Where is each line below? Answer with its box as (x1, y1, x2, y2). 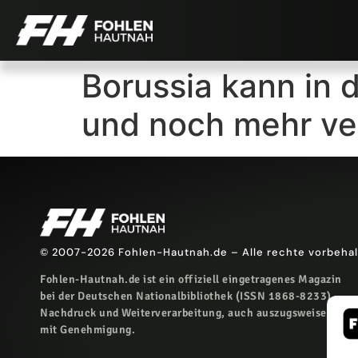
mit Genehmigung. (40, 323, 135, 337)
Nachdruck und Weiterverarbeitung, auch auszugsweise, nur (40, 306, 351, 320)
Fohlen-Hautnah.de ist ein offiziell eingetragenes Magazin (40, 272, 342, 287)
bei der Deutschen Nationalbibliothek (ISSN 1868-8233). (40, 289, 335, 304)
